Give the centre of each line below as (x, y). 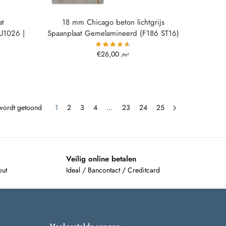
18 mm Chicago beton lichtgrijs (113, 22)
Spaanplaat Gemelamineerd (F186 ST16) (113, 33)
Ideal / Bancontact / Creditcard (113, 170)
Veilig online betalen (101, 159)
